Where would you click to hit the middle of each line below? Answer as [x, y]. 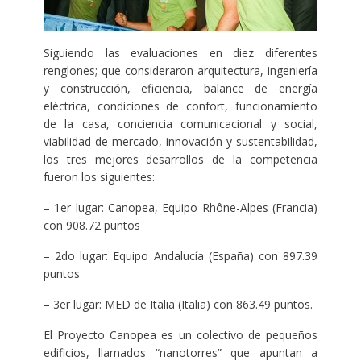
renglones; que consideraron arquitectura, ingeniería [180, 71]
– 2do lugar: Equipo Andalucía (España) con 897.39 [180, 256]
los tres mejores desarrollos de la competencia [180, 160]
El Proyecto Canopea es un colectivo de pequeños [180, 335]
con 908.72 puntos [91, 226]
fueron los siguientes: [99, 177]
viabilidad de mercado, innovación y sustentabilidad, [180, 142]
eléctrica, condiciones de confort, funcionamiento [180, 106]
